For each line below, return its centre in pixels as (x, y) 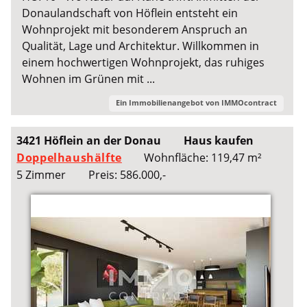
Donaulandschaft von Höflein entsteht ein (130, 13)
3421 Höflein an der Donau (89, 140)
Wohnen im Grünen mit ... (89, 79)
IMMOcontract (249, 102)
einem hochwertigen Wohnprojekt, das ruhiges (144, 63)
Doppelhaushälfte (69, 157)
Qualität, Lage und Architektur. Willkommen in (141, 46)
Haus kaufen (218, 140)
